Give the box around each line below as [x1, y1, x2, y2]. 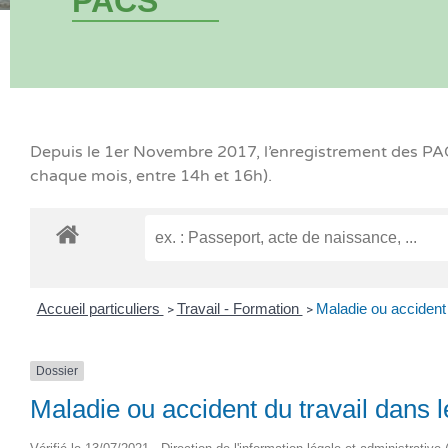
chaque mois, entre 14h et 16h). [30, 165, 272, 186]
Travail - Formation [176, 299, 303, 317]
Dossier [36, 363, 78, 378]
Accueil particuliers [36, 299, 164, 317]
